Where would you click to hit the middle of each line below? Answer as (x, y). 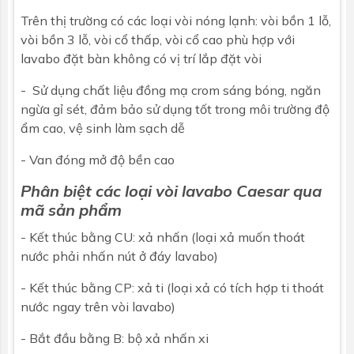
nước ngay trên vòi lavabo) (98, 306)
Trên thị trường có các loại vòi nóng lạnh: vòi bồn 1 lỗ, (176, 20)
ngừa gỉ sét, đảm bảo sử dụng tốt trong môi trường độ (175, 109)
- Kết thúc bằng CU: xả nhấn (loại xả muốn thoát (163, 237)
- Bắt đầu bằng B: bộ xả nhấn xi (115, 338)
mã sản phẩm (71, 209)
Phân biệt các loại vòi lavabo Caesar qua (171, 190)
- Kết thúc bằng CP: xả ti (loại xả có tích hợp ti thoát (172, 287)
